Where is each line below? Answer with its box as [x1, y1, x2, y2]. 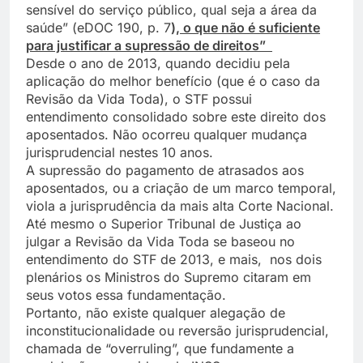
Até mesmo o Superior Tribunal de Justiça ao [26, 215, 301, 232]
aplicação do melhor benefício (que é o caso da [26, 72, 320, 89]
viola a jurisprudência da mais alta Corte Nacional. [26, 197, 334, 214]
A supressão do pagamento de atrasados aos [26, 161, 304, 178]
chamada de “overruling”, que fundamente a [26, 340, 294, 357]
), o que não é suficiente [171, 19, 320, 36]
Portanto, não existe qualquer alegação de [26, 304, 285, 321]
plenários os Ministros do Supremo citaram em [26, 268, 311, 285]
